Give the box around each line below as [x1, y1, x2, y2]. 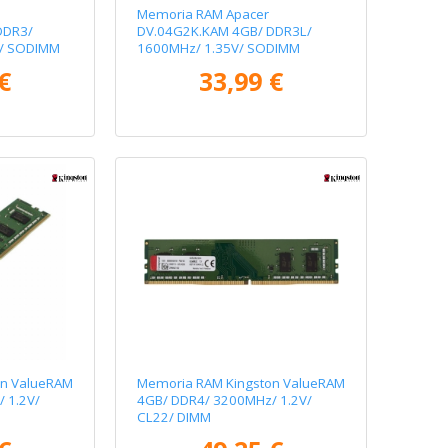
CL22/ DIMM [137, 407, 212, 426]
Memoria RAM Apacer [137, 5, 270, 24]
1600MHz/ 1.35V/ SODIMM [137, 39, 301, 58]
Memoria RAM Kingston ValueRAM [137, 373, 346, 392]
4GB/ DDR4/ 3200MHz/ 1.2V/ [137, 390, 313, 409]
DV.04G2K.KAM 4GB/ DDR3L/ [137, 22, 313, 41]
